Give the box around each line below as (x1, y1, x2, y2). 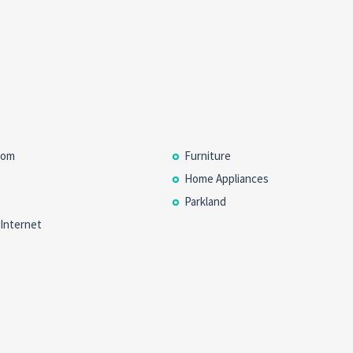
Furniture (184, 148, 231, 163)
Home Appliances (184, 171, 269, 186)
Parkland (184, 194, 226, 209)
